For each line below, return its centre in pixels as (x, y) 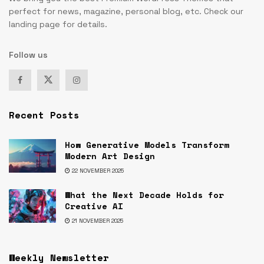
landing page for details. (58, 24)
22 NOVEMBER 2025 (97, 171)
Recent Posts (44, 115)
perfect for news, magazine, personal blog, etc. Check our (126, 11)
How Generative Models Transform (147, 145)
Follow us (28, 55)
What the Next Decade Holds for (144, 195)
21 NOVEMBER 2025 (97, 221)
